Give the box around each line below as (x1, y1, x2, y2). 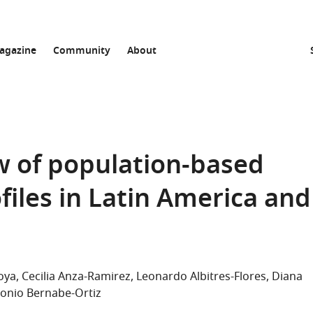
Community (53, 43, 110, 59)
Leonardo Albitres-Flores (136, 268, 266, 285)
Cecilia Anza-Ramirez (22, 268, 131, 285)
